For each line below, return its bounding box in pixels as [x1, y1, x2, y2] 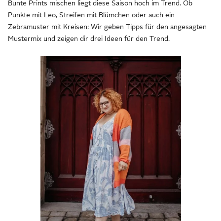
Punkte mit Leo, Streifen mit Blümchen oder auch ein [8, 10, 175, 19]
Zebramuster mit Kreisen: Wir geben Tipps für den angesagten [8, 22, 207, 31]
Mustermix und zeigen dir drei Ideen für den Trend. [8, 34, 170, 42]
